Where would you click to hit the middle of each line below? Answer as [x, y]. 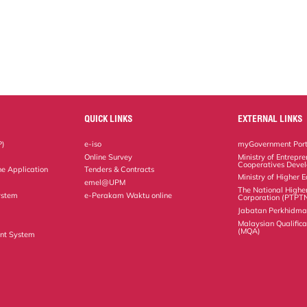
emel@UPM [105, 183]
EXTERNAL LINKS [270, 118]
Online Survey [109, 157]
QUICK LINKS [109, 118]
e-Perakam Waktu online [128, 196]
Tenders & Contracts [120, 170]
